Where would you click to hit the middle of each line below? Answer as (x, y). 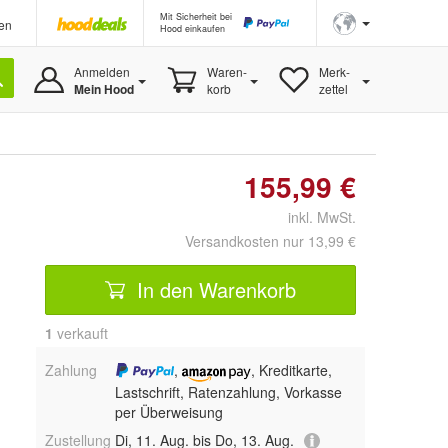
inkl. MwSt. (314, 217)
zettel (333, 88)
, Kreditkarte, (292, 370)
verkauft (80, 333)
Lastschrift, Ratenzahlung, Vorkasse (228, 391)
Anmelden (101, 71)
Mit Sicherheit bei (196, 16)
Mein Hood (103, 89)
